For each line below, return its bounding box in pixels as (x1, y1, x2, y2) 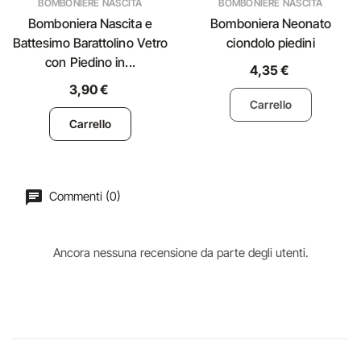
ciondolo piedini (226, 34, 315, 51)
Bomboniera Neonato (210, 15, 331, 31)
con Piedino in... (45, 53, 135, 70)
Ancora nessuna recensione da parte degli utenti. (52, 244, 309, 260)
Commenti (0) (46, 188, 121, 204)
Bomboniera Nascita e (28, 15, 152, 31)
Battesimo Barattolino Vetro (12, 34, 168, 51)
